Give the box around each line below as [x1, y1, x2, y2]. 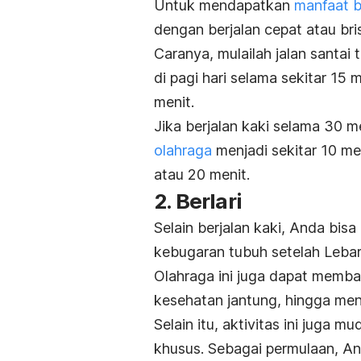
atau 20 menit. [154, 166, 250, 184]
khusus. [154, 340, 208, 358]
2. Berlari [154, 189, 242, 214]
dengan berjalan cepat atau [154, 21, 340, 39]
